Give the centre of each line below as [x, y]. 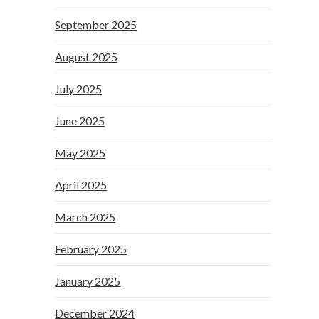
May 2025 [80, 152]
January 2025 [88, 281]
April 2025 [81, 184]
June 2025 [80, 120]
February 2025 [91, 249]
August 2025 [87, 56]
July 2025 [79, 88]
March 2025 [85, 216]
